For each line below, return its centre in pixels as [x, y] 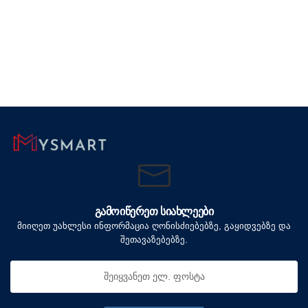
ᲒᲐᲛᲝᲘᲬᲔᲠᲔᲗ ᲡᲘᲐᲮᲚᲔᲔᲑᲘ [154, 212]
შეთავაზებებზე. [154, 240]
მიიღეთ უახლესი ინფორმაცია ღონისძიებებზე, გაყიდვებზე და [154, 226]
